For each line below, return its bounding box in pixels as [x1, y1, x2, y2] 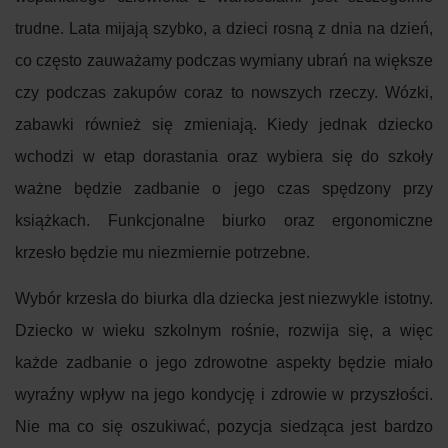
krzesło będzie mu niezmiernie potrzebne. [15, 244, 314, 262]
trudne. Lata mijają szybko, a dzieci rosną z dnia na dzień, [15, 20, 433, 38]
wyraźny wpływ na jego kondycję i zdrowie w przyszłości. [15, 386, 433, 404]
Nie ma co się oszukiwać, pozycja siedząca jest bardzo [15, 418, 433, 436]
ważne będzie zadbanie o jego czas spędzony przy [15, 180, 433, 198]
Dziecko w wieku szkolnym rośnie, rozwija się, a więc [15, 322, 433, 340]
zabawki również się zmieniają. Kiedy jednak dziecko [15, 116, 433, 134]
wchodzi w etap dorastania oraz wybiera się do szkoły [15, 148, 433, 166]
